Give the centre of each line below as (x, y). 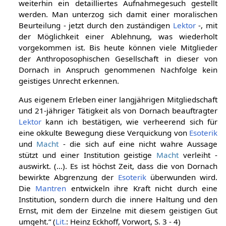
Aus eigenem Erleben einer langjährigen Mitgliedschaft (118, 99)
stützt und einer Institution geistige (88, 155)
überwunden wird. (182, 177)
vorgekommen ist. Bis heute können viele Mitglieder (118, 47)
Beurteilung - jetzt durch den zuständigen (96, 25)
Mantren (51, 188)
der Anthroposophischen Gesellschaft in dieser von (118, 58)
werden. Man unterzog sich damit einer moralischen (118, 14)
